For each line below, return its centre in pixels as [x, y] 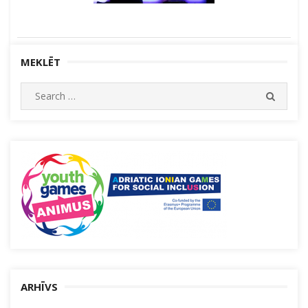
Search [35, 90]
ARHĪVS [39, 287]
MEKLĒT [41, 62]
